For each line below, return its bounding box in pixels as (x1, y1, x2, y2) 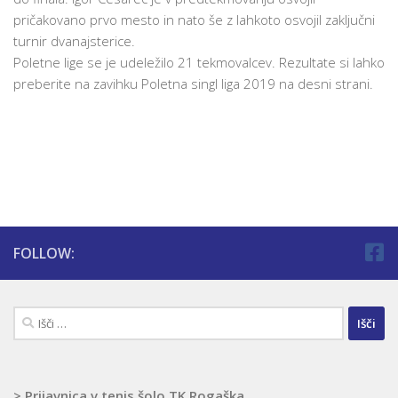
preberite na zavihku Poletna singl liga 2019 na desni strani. (13, 75, 373, 92)
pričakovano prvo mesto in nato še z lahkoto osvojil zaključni (13, 11, 375, 28)
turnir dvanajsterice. (13, 32, 135, 50)
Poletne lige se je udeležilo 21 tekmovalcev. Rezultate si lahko (13, 53, 385, 71)
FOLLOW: (13, 243, 75, 263)
